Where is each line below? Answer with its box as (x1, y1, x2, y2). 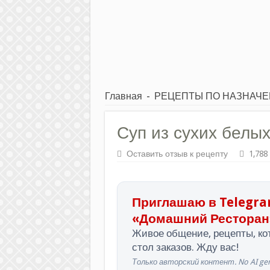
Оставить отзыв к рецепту (126, 149, 228, 159)
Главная (104, 90, 142, 102)
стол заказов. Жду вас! (131, 241, 239, 253)
